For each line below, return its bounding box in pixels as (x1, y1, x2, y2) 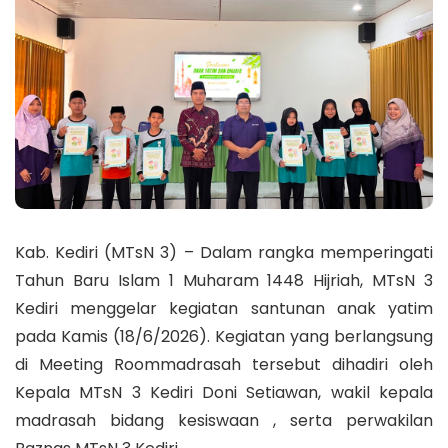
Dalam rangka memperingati (193, 241, 434, 265)
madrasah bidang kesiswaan (15, 409, 273, 433)
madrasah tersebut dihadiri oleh (160, 353, 433, 377)
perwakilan (346, 409, 433, 433)
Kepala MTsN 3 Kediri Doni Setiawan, (15, 381, 331, 405)
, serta (273, 409, 346, 433)
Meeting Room (39, 353, 160, 377)
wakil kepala (330, 381, 434, 405)
